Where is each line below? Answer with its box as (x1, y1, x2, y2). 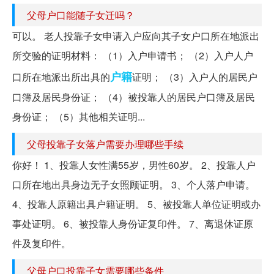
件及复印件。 (12, 235, 71, 250)
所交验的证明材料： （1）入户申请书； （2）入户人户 (12, 48, 253, 62)
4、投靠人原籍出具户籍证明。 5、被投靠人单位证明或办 (12, 196, 261, 211)
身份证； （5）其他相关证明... (12, 109, 145, 124)
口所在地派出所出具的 (12, 69, 110, 84)
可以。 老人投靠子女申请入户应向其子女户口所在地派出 (12, 28, 259, 43)
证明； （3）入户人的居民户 (132, 69, 257, 84)
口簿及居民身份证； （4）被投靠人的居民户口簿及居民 (12, 89, 255, 104)
